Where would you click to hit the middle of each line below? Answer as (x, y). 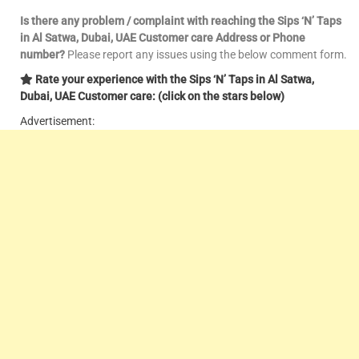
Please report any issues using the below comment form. (206, 55)
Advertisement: (57, 121)
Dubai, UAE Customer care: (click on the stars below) (152, 97)
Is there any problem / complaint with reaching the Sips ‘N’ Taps (181, 21)
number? (42, 55)
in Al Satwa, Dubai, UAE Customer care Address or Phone (163, 38)
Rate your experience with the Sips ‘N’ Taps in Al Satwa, (173, 80)
